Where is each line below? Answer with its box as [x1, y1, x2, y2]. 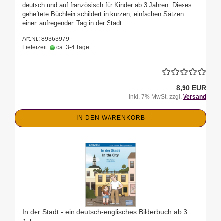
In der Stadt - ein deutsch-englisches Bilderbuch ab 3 [22, 208, 187, 216]
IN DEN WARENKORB [76, 114, 145, 122]
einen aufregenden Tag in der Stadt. [22, 19, 124, 27]
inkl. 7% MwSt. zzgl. [129, 93, 183, 101]
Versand [183, 93, 206, 101]
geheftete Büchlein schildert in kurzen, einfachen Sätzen [22, 10, 184, 18]
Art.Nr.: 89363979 [22, 36, 69, 43]
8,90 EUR [176, 84, 206, 92]
